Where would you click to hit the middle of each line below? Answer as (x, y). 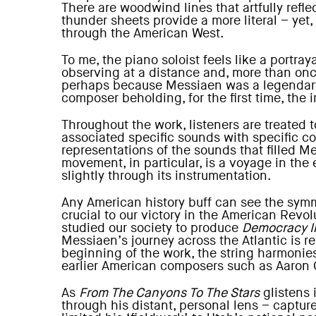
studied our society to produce (152, 228)
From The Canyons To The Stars (169, 293)
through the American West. (143, 34)
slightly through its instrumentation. (166, 176)
